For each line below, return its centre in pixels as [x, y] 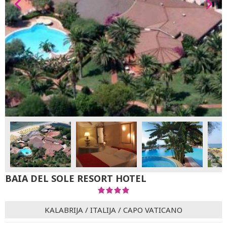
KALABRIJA [64, 210]
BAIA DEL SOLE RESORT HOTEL [76, 178]
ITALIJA [103, 210]
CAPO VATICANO [153, 210]
